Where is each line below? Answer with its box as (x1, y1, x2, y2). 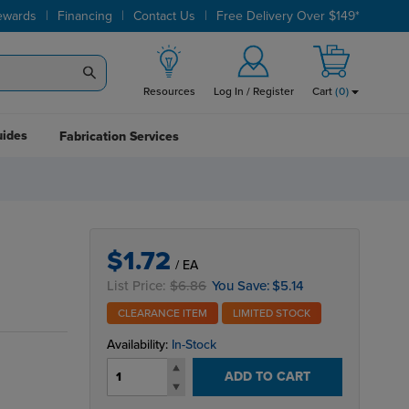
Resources (142, 85, 195, 98)
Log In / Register (213, 85, 294, 98)
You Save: (212, 278, 271, 294)
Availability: (107, 337, 173, 352)
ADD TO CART (225, 369, 311, 384)
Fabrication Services (58, 129, 179, 144)
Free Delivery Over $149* (216, 8, 361, 24)
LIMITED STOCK (233, 307, 311, 320)
